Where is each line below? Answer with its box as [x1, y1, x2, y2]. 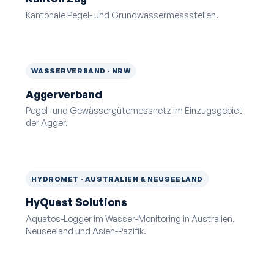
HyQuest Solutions [26, 196, 127, 209]
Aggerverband [26, 87, 102, 101]
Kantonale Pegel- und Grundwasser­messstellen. [26, 9, 219, 20]
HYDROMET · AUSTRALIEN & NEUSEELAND [31, 174, 204, 183]
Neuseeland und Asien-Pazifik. [26, 224, 147, 236]
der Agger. [26, 117, 68, 128]
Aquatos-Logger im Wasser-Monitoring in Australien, [26, 212, 235, 224]
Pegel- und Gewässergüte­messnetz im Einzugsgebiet [26, 105, 243, 116]
